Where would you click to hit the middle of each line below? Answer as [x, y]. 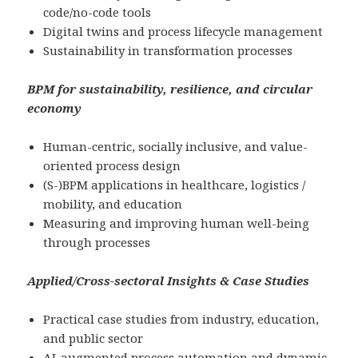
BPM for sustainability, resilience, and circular [170, 89]
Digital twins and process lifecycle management [183, 32]
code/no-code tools [97, 12]
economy [55, 108]
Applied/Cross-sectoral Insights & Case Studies [169, 281]
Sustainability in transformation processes [168, 51]
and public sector [93, 338]
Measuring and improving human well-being [177, 223]
